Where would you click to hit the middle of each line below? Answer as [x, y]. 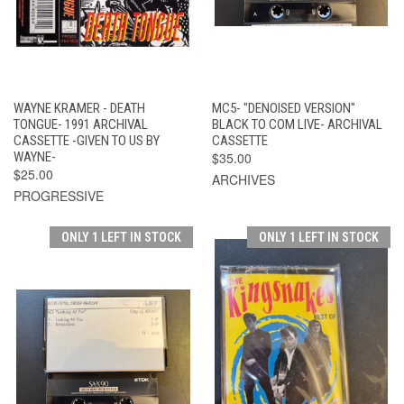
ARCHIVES [243, 179]
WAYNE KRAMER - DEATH [79, 108]
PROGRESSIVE [59, 195]
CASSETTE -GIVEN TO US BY [87, 140]
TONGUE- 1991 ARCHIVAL [81, 124]
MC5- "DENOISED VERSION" [283, 108]
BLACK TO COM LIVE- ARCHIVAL [297, 124]
